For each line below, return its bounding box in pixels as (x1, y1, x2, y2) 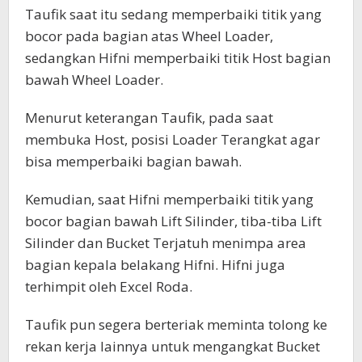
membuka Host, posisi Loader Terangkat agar (25, 130, 320, 149)
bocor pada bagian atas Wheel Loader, (25, 27, 273, 46)
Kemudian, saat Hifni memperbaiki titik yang (25, 190, 314, 209)
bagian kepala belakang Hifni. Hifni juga (25, 255, 285, 275)
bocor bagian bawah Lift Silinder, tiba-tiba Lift (25, 212, 322, 231)
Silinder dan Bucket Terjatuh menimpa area (25, 234, 306, 253)
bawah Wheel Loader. (25, 70, 163, 90)
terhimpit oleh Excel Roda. (25, 277, 192, 297)
